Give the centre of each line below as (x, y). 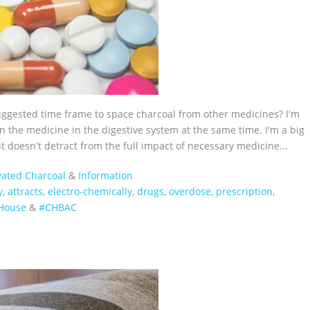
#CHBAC (58, 207)
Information (106, 175)
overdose (190, 191)
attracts (25, 191)
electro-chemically (90, 191)
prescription (244, 191)
